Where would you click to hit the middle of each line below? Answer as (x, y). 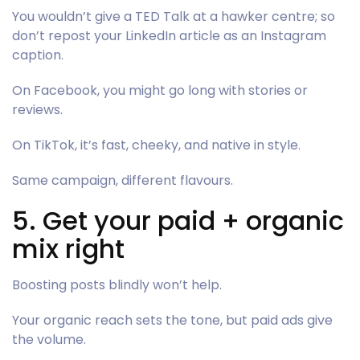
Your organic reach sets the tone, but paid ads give (172, 320)
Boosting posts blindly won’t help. (117, 284)
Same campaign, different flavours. (123, 180)
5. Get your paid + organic (178, 220)
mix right (68, 248)
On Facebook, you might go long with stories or (160, 90)
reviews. (37, 109)
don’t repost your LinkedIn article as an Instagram (169, 35)
